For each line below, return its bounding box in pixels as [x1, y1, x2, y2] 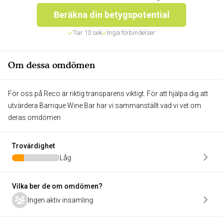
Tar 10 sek [73, 29, 102, 36]
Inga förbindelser [107, 29, 155, 36]
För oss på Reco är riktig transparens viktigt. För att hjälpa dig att [8, 90, 208, 98]
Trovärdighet [12, 142, 55, 150]
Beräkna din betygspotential [53, 9, 170, 20]
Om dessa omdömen [8, 60, 95, 70]
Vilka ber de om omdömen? [12, 182, 103, 190]
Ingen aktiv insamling [28, 196, 93, 204]
